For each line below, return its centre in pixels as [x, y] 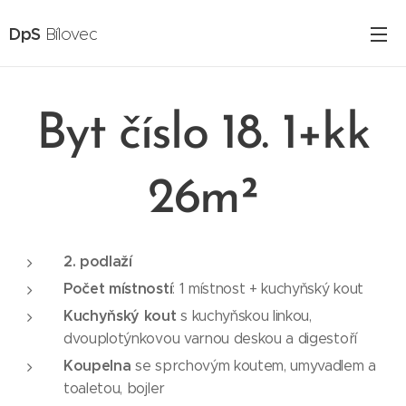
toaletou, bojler [114, 388]
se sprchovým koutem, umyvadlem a [253, 366]
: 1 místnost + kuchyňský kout [268, 289]
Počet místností [118, 289]
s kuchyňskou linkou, [244, 316]
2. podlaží [98, 261]
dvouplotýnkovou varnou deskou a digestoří [210, 338]
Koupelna [97, 366]
